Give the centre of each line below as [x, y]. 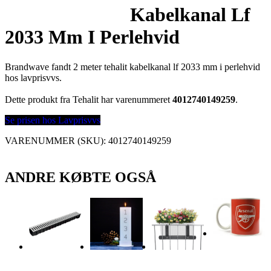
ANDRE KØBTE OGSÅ [80, 177]
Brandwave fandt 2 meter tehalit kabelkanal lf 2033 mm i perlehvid [132, 67]
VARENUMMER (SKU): [57, 140]
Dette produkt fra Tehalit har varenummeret [89, 99]
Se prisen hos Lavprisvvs [53, 120]
